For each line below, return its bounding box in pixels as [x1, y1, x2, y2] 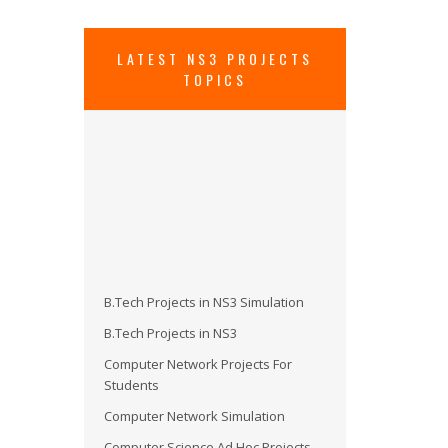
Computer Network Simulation [103, 369, 285, 388]
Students [103, 338, 159, 357]
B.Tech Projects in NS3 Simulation [103, 255, 304, 274]
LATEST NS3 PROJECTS [116, 47, 313, 69]
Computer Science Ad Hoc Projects [103, 400, 311, 419]
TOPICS [182, 68, 247, 90]
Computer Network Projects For [103, 317, 292, 336]
